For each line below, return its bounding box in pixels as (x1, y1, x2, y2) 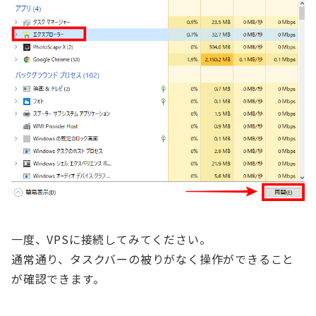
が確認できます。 (11, 269, 105, 287)
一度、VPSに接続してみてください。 (11, 230, 212, 248)
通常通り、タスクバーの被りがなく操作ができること (11, 250, 295, 267)
